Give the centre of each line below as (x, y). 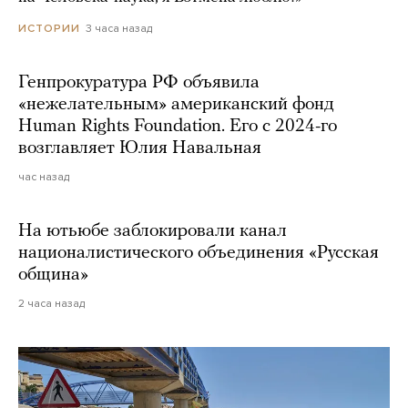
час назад (44, 176)
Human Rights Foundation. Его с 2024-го (178, 126)
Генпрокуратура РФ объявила (139, 82)
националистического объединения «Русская (199, 253)
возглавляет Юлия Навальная (140, 148)
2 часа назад (51, 303)
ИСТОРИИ (49, 28)
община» (56, 275)
